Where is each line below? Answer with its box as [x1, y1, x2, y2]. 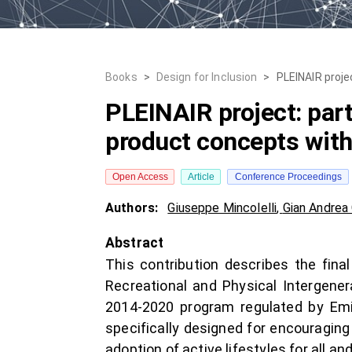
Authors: [105, 200, 162, 215]
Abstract [105, 235, 164, 251]
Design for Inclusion [156, 71, 258, 83]
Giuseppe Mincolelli [167, 200, 277, 215]
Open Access [112, 171, 168, 182]
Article [187, 171, 214, 182]
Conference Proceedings [234, 171, 342, 182]
